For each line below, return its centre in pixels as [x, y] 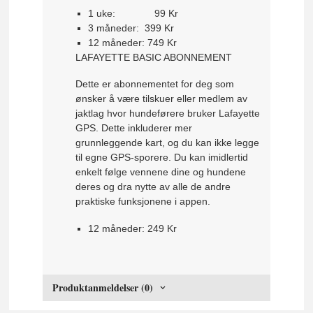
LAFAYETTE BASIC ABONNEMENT [154, 57]
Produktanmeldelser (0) [103, 288]
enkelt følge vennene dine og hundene [161, 172]
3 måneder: [116, 28]
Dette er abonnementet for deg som [155, 84]
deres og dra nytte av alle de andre [153, 187]
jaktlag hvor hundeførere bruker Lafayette [168, 114]
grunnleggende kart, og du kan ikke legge [168, 143]
